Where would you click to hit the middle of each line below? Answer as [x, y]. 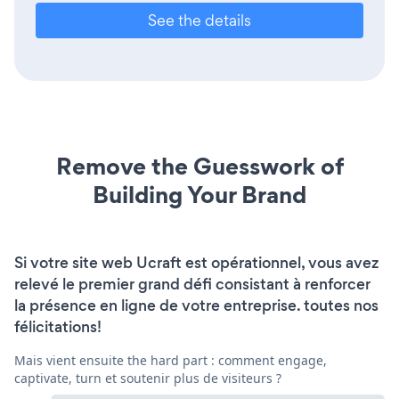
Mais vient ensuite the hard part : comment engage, [171, 360]
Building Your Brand [199, 194]
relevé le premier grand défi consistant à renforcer [192, 284]
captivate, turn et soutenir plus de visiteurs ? [148, 378]
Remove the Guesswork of [199, 166]
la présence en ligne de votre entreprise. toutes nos [196, 305]
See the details [199, 20]
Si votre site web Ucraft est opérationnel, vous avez [196, 262]
